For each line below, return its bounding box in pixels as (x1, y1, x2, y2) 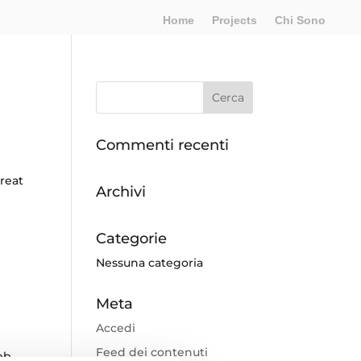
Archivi (96, 183, 147, 201)
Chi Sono (275, 14, 326, 27)
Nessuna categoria (96, 255, 204, 270)
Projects (212, 14, 258, 27)
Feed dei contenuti (96, 345, 209, 359)
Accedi (96, 321, 136, 335)
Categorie (96, 230, 168, 247)
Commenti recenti (96, 136, 230, 154)
